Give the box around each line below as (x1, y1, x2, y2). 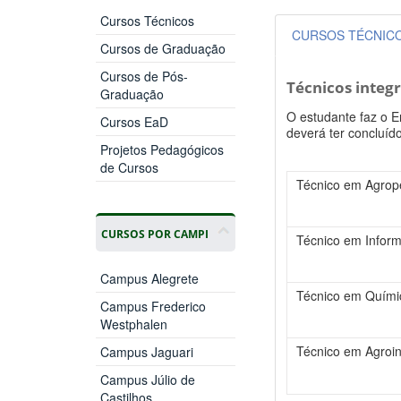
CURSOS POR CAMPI (100, 226, 209, 242)
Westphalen (99, 315, 167, 334)
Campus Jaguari (99, 343, 193, 362)
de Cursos (99, 158, 158, 177)
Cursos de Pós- (99, 67, 188, 86)
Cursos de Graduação (99, 39, 226, 58)
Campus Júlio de (99, 371, 195, 389)
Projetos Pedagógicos (99, 141, 224, 159)
